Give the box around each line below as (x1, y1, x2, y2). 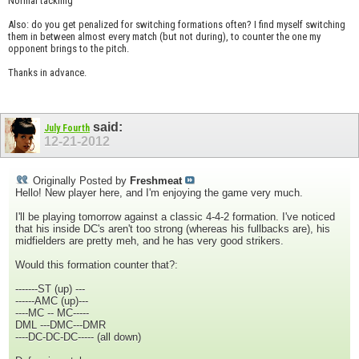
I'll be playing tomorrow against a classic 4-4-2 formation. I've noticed (15, 211, 335, 224)
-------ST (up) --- (15, 283, 85, 296)
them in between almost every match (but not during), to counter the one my (8, 30, 321, 43)
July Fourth (44, 122, 90, 134)
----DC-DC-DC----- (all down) (15, 331, 141, 344)
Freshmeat (130, 175, 182, 188)
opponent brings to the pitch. (8, 42, 129, 55)
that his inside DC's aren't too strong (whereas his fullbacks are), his (15, 223, 330, 236)
